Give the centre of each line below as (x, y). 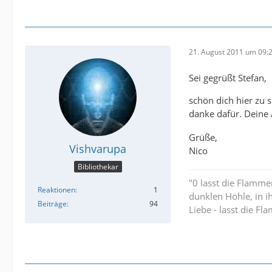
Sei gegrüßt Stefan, (228, 77)
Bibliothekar (98, 167)
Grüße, (203, 138)
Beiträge (52, 204)
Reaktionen (56, 190)
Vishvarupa (98, 148)
